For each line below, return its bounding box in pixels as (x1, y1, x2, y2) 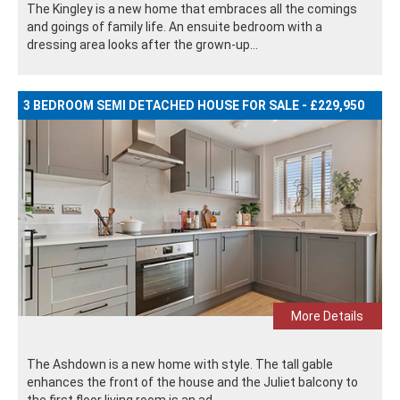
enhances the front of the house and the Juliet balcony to (27, 375, 358, 390)
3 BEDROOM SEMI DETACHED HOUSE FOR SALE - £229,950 (23, 98, 364, 113)
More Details (291, 309, 364, 324)
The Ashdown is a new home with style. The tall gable (27, 357, 333, 372)
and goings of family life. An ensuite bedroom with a (27, 20, 322, 35)
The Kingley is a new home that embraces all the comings (27, 2, 357, 17)
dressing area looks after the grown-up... (27, 37, 258, 53)
